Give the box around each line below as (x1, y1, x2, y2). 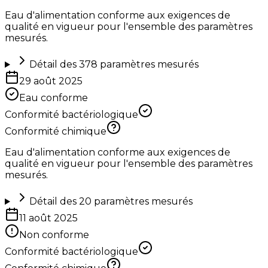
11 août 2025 (19, 212, 78, 224)
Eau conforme (19, 92, 88, 104)
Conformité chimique (5, 126, 106, 138)
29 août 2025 (19, 75, 83, 87)
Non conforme (19, 229, 89, 241)
